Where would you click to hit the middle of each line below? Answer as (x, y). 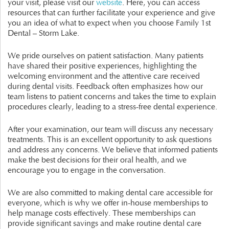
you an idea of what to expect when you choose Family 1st (109, 23)
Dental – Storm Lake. (43, 33)
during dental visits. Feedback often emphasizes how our (105, 87)
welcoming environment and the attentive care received (104, 76)
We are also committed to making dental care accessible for (110, 193)
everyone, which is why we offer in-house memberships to (108, 203)
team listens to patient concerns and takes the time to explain (112, 97)
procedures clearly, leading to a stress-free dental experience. (112, 107)
